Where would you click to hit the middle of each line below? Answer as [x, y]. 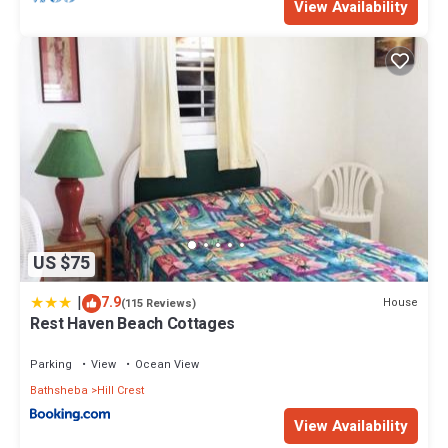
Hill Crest [120, 390]
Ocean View [167, 364]
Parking [51, 364]
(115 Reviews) [158, 303]
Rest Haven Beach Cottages [132, 323]
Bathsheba [59, 390]
